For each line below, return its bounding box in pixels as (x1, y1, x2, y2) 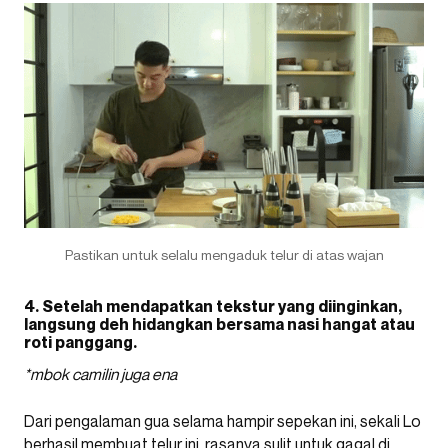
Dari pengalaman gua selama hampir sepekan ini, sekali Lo (24, 410, 421, 431)
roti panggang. (24, 331, 137, 352)
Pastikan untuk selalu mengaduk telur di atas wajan (64, 245, 384, 263)
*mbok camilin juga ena (24, 363, 177, 384)
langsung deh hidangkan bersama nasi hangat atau (24, 313, 415, 334)
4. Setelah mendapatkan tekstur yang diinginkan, (24, 295, 402, 316)
